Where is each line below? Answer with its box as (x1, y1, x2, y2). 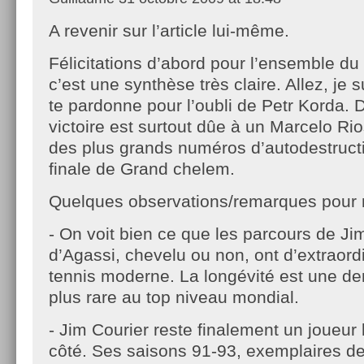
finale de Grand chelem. (49, 158, 235, 178)
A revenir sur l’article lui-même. (49, 20, 289, 40)
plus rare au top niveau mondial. (49, 287, 299, 306)
